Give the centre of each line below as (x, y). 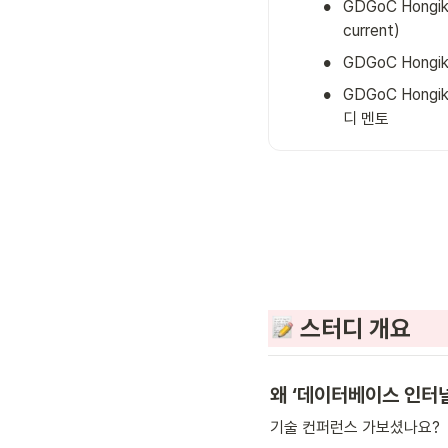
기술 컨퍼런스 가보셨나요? (355, 427)
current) (371, 31)
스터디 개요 (352, 328)
